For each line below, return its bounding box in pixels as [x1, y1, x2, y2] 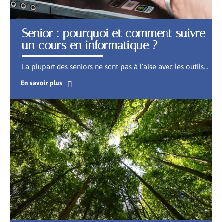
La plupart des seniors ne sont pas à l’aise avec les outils [22, 62, 204, 71]
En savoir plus [20, 78, 62, 87]
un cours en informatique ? [22, 38, 157, 53]
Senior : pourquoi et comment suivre [22, 26, 205, 41]
